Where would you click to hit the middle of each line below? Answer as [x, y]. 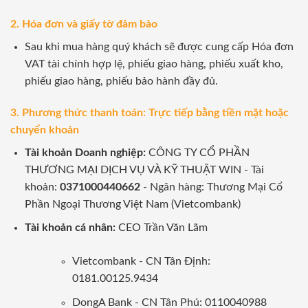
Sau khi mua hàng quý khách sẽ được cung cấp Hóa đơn [159, 47]
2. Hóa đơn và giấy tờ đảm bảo [84, 24]
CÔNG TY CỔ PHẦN [197, 152]
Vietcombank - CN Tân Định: [141, 262]
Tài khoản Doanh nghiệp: [85, 152]
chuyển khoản [45, 130]
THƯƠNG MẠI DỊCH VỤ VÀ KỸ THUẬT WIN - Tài [144, 169]
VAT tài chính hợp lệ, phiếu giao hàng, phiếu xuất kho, [154, 64]
